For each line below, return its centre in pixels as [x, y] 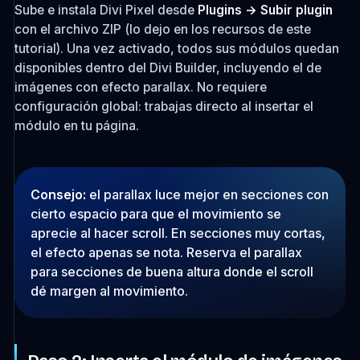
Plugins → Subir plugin [265, 10]
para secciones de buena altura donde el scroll [172, 272]
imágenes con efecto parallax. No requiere [140, 87]
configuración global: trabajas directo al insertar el [164, 106]
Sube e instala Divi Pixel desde [106, 10]
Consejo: [58, 194]
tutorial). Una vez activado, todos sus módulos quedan [176, 48]
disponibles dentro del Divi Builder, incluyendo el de [168, 67]
